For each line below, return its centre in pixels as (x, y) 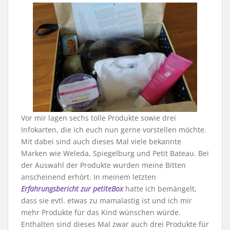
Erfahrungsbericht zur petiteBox (72, 189)
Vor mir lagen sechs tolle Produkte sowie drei (99, 118)
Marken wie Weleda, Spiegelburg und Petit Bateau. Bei (115, 154)
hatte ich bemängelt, (160, 189)
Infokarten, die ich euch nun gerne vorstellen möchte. (114, 130)
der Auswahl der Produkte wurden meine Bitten (103, 165)
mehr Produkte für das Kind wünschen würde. (101, 213)
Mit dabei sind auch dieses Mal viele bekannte (101, 142)
